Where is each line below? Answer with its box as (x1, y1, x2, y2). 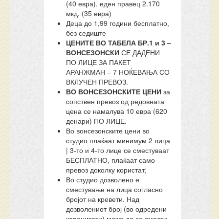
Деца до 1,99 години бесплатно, (66, 18, 170, 28)
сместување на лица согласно (66, 184, 163, 194)
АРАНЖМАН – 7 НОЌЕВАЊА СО (66, 67, 170, 77)
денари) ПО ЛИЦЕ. (66, 116, 127, 126)
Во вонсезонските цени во (66, 126, 150, 135)
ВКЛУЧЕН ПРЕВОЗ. (66, 77, 129, 87)
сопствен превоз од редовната (66, 96, 165, 106)
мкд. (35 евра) (66, 8, 112, 18)
